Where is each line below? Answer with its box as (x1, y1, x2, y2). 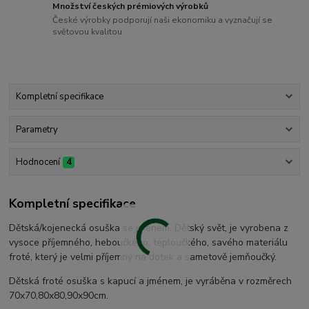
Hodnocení (15, 155, 60, 168)
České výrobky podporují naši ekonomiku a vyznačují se (52, 14, 273, 26)
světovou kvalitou (52, 26, 123, 38)
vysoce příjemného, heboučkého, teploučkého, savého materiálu (9, 236, 288, 250)
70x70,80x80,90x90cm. (9, 289, 109, 303)
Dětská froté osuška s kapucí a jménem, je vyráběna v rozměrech (9, 275, 292, 288)
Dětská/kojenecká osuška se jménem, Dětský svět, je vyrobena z (9, 221, 289, 235)
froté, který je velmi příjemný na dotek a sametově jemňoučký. (9, 250, 277, 264)
